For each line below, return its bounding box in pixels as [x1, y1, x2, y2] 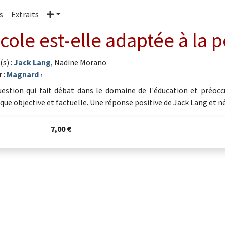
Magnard [7, 69, 39, 79]
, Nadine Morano [51, 57, 106, 67]
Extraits [11, 9, 39, 19]
